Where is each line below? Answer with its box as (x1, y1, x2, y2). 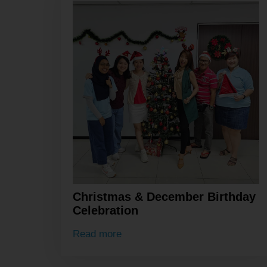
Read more (73, 228, 122, 240)
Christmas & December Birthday (73, 190, 256, 204)
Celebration (73, 204, 138, 218)
